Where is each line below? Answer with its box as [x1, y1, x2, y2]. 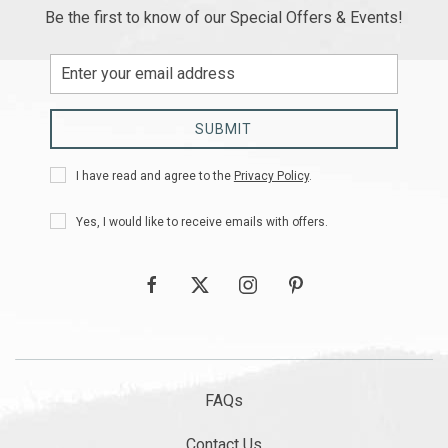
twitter [189, 275, 231, 292]
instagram [237, 275, 302, 292]
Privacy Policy [233, 168, 309, 183]
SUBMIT [195, 120, 253, 137]
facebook [141, 275, 201, 292]
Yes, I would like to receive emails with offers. [75, 214, 328, 229]
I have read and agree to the [75, 168, 234, 183]
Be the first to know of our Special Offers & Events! [45, 7, 403, 27]
